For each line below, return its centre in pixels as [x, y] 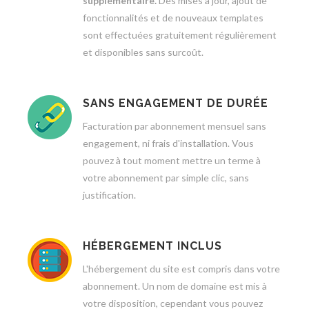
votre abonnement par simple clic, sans [166, 178]
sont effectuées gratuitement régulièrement [180, 35]
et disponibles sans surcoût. [143, 52]
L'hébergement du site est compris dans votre [181, 269]
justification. [109, 195]
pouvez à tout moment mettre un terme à [172, 160]
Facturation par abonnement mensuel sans [175, 126]
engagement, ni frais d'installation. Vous [168, 143]
